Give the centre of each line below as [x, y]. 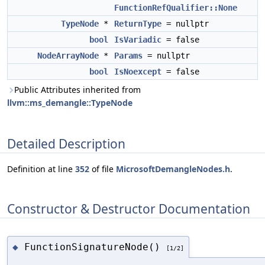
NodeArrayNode [68, 56]
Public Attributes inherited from [77, 90]
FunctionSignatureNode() [95, 247]
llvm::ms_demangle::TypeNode [70, 103]
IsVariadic [138, 40]
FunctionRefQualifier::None [176, 8]
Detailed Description [66, 143]
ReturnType [138, 24]
